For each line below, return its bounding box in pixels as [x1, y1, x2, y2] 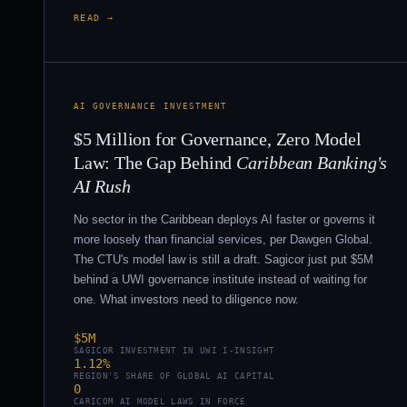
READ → [74, 12, 114, 23]
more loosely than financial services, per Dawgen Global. [74, 232, 372, 246]
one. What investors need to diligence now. [74, 292, 299, 306]
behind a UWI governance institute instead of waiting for [74, 272, 367, 286]
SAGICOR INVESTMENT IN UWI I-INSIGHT [74, 345, 275, 355]
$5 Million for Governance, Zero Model [74, 128, 362, 149]
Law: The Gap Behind [74, 152, 237, 173]
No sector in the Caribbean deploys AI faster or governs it [74, 212, 375, 226]
